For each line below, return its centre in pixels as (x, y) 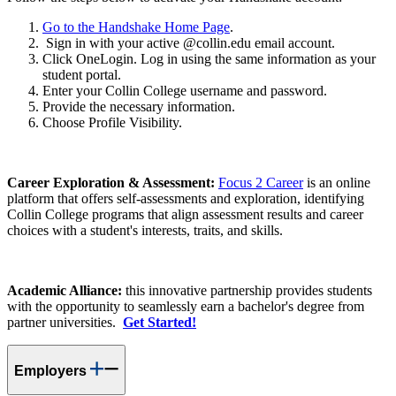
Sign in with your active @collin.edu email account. (189, 43)
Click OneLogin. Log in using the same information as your (209, 59)
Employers (52, 370)
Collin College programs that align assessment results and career (185, 215)
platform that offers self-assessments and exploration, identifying (186, 199)
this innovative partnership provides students (249, 291)
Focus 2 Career (261, 183)
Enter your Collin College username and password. (185, 91)
